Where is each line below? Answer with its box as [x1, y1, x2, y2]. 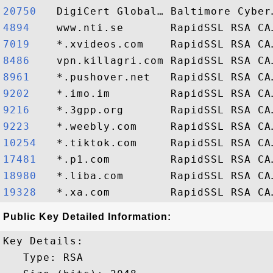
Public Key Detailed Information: [3, 211, 171, 222]
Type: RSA [3, 252, 83, 263]
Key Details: [3, 235, 83, 247]
